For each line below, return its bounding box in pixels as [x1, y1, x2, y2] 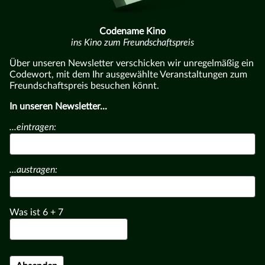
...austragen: [9, 165, 57, 175]
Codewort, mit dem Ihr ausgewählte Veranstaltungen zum [9, 70, 247, 80]
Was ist [9, 208, 43, 218]
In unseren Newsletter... [9, 102, 107, 112]
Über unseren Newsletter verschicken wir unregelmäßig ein [9, 59, 254, 69]
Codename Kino [99, 27, 166, 37]
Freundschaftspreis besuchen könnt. [9, 81, 159, 91]
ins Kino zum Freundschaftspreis [71, 38, 194, 48]
